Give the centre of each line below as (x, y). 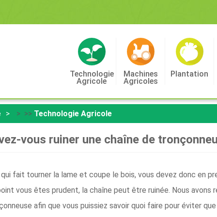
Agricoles (140, 81)
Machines (140, 74)
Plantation (189, 74)
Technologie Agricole (73, 114)
